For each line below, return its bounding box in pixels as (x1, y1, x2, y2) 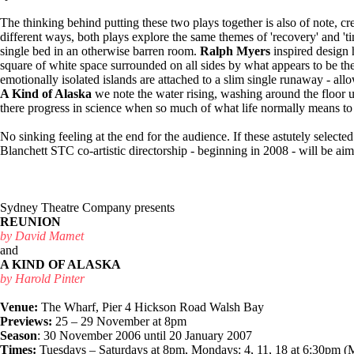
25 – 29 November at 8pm (52, 314, 186, 329)
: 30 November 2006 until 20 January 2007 (37, 329, 252, 343)
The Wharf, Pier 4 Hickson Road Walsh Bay (38, 300, 264, 314)
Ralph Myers (200, 44, 270, 58)
